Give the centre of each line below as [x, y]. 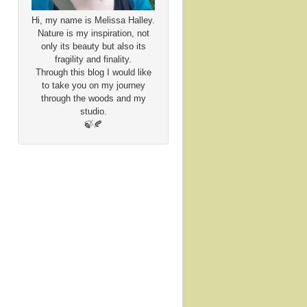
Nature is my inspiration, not [93, 34]
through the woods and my [93, 99]
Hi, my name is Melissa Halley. [93, 21]
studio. [93, 112]
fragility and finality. [93, 60]
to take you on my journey [93, 86]
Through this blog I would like [93, 73]
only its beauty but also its [93, 47]
